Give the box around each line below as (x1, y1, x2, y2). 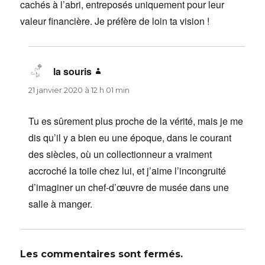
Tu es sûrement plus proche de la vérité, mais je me (28, 114, 244, 128)
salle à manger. (28, 196, 93, 211)
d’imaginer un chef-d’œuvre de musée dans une (28, 180, 230, 194)
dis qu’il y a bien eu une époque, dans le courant (28, 130, 232, 144)
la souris (53, 64, 92, 78)
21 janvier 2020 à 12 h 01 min (28, 85, 130, 95)
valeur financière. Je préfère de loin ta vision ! (20, 14, 210, 28)
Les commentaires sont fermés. (20, 248, 183, 260)
